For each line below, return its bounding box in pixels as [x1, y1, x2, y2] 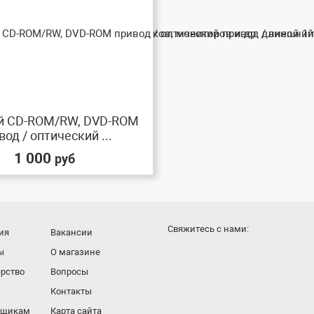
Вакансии [50, 227, 93, 238]
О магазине [50, 247, 100, 257]
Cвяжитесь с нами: [167, 224, 249, 234]
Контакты [50, 286, 92, 296]
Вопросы [50, 266, 88, 277]
